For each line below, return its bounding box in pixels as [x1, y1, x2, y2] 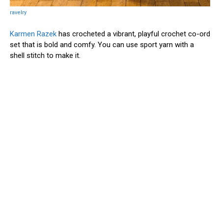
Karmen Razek [10, 29, 56, 39]
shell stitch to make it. [10, 51, 82, 60]
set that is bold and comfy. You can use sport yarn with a [10, 40, 194, 50]
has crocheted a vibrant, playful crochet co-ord [56, 29, 210, 39]
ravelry [10, 9, 27, 16]
